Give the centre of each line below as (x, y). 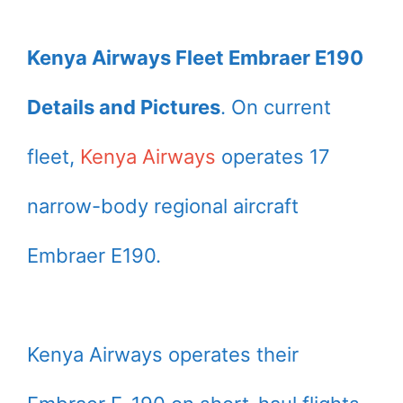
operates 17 (273, 157)
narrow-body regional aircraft (163, 206)
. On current (276, 107)
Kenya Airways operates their (163, 354)
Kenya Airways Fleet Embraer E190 (195, 58)
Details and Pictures (124, 107)
